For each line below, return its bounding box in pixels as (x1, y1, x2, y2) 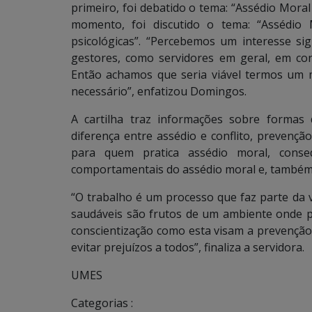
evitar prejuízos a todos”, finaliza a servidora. (71, 240, 304, 255)
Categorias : (71, 295, 133, 311)
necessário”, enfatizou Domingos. (71, 84, 247, 99)
